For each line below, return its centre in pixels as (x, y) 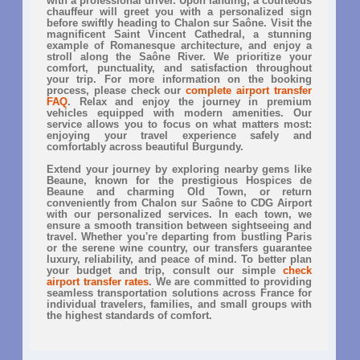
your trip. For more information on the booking (179, 79)
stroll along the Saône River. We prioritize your (179, 56)
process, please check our (117, 90)
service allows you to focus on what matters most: (179, 124)
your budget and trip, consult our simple (165, 270)
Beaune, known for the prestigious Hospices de (179, 180)
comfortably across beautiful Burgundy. (145, 146)
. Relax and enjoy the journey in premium (190, 101)
